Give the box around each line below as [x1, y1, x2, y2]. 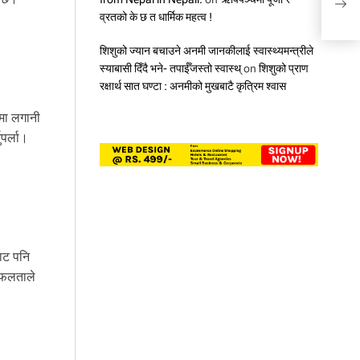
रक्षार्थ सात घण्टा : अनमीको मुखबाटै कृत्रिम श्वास [99, 79, 286, 92]
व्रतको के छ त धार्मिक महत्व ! [99, 10, 212, 23]
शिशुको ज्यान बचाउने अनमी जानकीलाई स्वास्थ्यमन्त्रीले [99, 43, 313, 57]
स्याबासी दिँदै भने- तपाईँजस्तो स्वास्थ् [99, 61, 241, 75]
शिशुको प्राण [258, 61, 309, 75]
